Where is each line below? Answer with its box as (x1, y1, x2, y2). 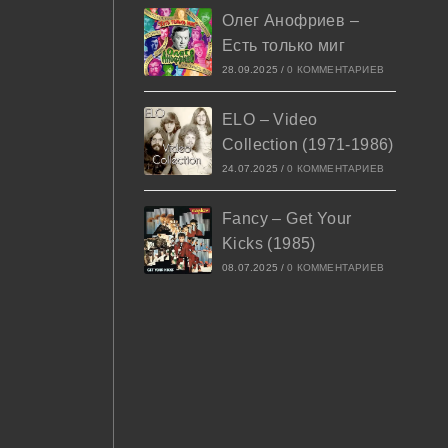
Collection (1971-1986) (221, 136, 394, 153)
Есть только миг (221, 37, 345, 54)
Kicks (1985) (221, 235, 316, 252)
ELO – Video (221, 111, 318, 128)
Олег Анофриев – (221, 12, 359, 29)
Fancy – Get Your (221, 210, 352, 227)
